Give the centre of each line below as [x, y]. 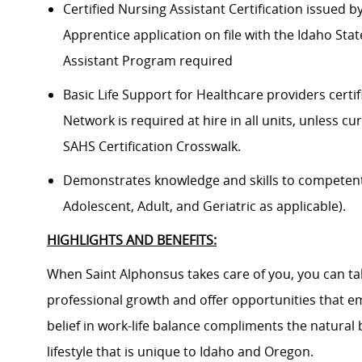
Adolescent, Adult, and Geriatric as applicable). [204, 206]
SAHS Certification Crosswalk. [152, 147]
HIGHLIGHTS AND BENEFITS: [132, 240]
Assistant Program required [148, 61]
